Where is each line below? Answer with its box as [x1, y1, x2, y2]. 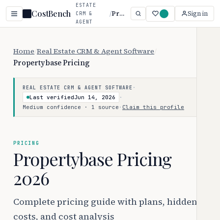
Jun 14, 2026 [74, 94, 115, 101]
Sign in [188, 9, 208, 18]
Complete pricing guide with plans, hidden [13, 195, 197, 208]
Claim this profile [122, 104, 184, 110]
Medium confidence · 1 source [23, 104, 119, 110]
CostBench [31, 8, 71, 19]
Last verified [29, 94, 74, 101]
